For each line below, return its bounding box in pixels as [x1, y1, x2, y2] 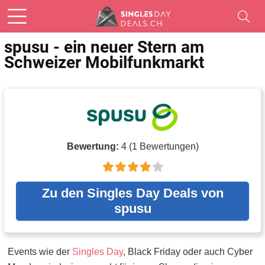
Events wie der [8, 247, 72, 257]
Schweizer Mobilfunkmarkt [4, 53, 204, 72]
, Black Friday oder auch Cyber [123, 247, 253, 257]
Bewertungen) [137, 141, 199, 152]
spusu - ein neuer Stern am [4, 37, 204, 57]
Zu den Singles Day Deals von [41, 186, 224, 201]
